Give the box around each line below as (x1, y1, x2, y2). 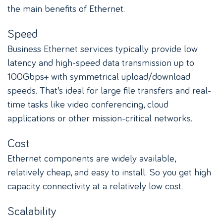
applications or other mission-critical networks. (7, 111, 192, 124)
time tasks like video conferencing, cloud (7, 97, 168, 111)
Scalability (7, 203, 56, 219)
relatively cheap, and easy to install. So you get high (7, 165, 211, 178)
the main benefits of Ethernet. (7, 1, 125, 15)
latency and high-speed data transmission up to (7, 55, 194, 69)
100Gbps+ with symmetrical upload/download (7, 69, 190, 83)
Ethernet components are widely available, (7, 151, 176, 165)
